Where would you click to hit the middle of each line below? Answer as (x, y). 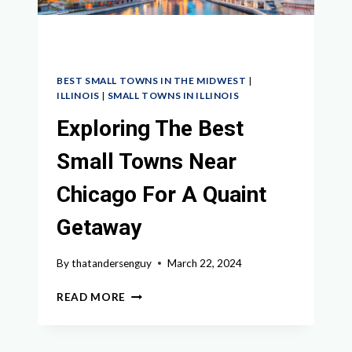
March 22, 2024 (205, 263)
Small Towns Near (147, 162)
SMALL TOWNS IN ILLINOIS (173, 96)
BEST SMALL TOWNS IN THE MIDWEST (152, 81)
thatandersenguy (112, 263)
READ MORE (92, 297)
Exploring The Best (150, 129)
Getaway (99, 228)
